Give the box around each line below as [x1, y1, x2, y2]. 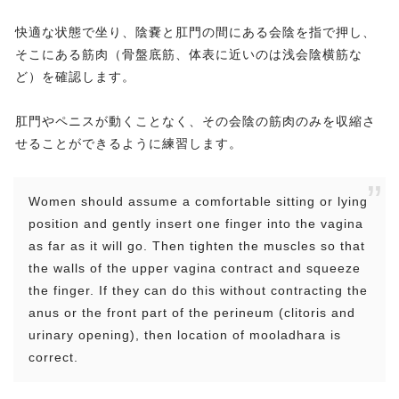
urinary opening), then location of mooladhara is [28, 328, 341, 343]
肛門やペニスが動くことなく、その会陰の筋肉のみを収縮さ [15, 114, 376, 129]
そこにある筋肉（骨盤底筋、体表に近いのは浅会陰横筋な [15, 47, 362, 62]
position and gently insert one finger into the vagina [28, 216, 363, 232]
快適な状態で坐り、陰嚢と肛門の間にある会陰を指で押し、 [15, 25, 376, 40]
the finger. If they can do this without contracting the [28, 283, 368, 298]
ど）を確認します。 [15, 69, 135, 85]
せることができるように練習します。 [15, 136, 242, 151]
